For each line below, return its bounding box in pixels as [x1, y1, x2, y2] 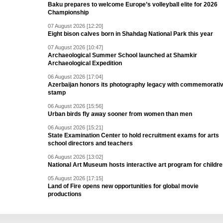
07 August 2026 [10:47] [48, 44, 103, 50]
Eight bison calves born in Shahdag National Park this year [48, 30, 213, 37]
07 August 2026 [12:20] [48, 23, 103, 29]
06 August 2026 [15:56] [48, 103, 103, 109]
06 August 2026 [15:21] [48, 124, 103, 130]
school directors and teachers [48, 140, 133, 147]
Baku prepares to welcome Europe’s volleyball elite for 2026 [48, 1, 218, 8]
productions [48, 191, 82, 198]
